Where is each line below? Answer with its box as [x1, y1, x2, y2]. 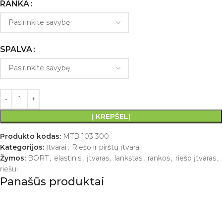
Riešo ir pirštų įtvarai [72, 142, 141, 152]
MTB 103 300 [63, 131, 109, 141]
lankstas [114, 153, 142, 163]
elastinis [54, 153, 81, 163]
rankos [148, 153, 170, 163]
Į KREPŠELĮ [92, 111, 130, 121]
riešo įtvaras [175, 153, 216, 163]
